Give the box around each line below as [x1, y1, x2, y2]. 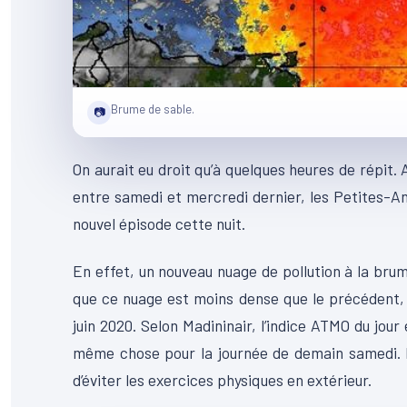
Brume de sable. [111, 100, 194, 116]
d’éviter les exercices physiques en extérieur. [73, 369, 372, 390]
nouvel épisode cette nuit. [73, 213, 245, 233]
